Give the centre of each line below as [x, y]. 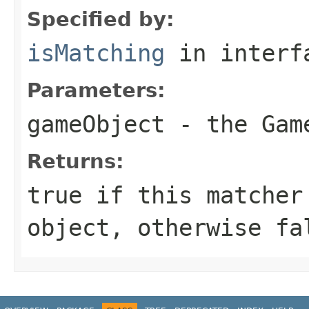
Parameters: [96, 90]
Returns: [76, 161]
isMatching [96, 53]
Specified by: [101, 19]
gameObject [96, 124]
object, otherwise [151, 227]
